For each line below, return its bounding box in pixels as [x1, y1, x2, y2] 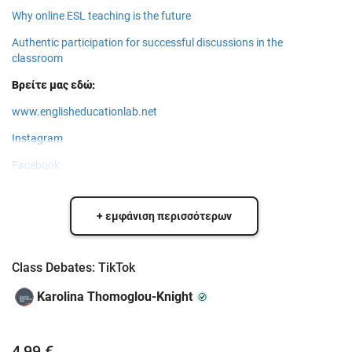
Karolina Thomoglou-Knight [37, 289, 192, 304]
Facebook [12, 159, 60, 171]
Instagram [12, 132, 63, 145]
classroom [12, 52, 63, 64]
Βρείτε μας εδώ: [12, 79, 95, 91]
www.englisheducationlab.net [12, 105, 157, 118]
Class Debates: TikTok [12, 260, 135, 275]
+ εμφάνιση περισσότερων [97, 210, 232, 222]
